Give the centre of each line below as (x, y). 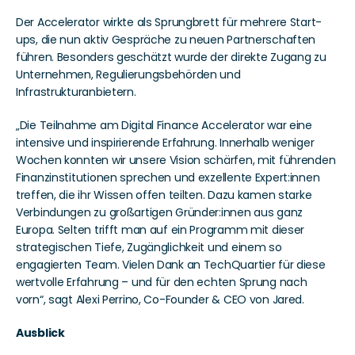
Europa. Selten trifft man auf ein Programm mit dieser (160, 230)
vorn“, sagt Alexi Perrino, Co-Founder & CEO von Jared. (160, 300)
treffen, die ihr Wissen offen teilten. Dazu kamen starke (164, 195)
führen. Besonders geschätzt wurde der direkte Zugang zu (171, 57)
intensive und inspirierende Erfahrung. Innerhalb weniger (165, 143)
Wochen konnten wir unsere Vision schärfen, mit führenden (176, 160)
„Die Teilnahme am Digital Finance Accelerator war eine (164, 126)
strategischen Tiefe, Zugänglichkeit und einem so (149, 248)
